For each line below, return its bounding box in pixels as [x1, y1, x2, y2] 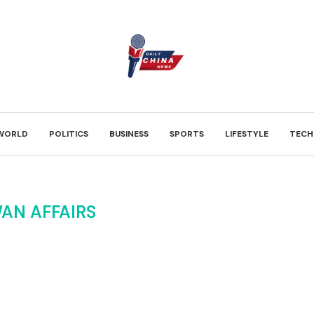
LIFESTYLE [225, 128, 268, 139]
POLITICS [49, 128, 88, 139]
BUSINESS [109, 128, 149, 139]
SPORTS [170, 128, 204, 139]
